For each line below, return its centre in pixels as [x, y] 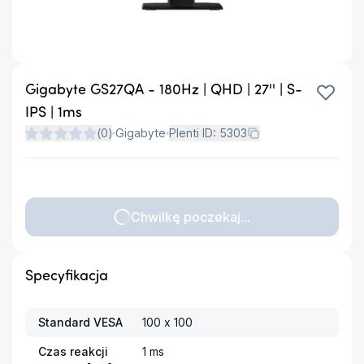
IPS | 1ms [54, 113]
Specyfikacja [67, 276]
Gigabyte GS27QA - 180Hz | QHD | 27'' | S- [164, 90]
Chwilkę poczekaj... [191, 217]
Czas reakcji [73, 351]
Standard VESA [80, 322]
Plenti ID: [194, 132]
